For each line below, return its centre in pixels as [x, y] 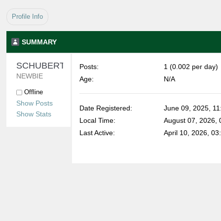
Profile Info [27, 17]
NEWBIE [30, 76]
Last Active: [97, 133]
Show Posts [35, 103]
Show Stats [34, 114]
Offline [33, 92]
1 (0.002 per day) [191, 67]
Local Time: [98, 120]
